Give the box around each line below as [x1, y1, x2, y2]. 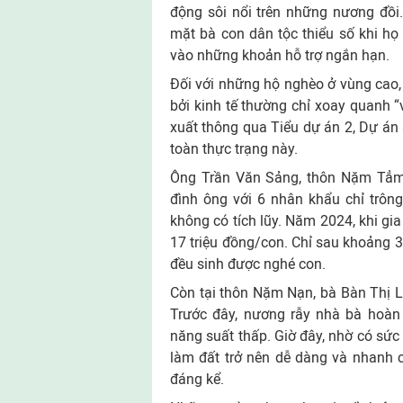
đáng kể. [170, 371, 228, 388]
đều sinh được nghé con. [170, 255, 329, 273]
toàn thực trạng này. [170, 140, 298, 157]
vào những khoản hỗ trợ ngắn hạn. [170, 47, 393, 64]
